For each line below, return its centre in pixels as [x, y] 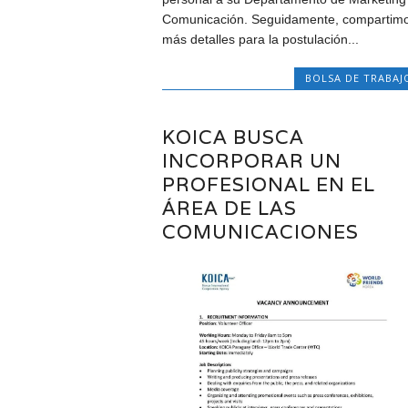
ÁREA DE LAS [229, 208]
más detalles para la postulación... [260, 40]
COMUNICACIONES [260, 231]
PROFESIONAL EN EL [268, 184]
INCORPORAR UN [251, 160]
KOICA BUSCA [233, 137]
